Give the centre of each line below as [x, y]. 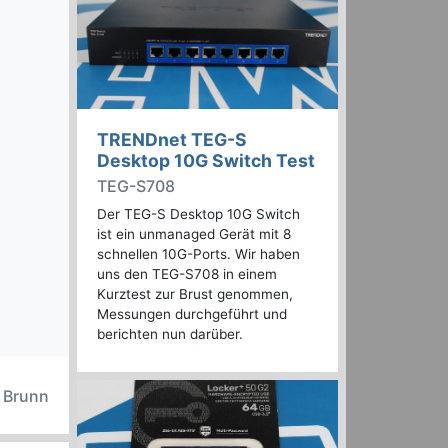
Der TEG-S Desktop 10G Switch [198, 214]
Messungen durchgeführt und [192, 314]
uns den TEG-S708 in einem [187, 274]
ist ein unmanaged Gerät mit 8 [194, 234]
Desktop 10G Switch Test [206, 161]
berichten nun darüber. [170, 334]
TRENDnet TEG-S [172, 140]
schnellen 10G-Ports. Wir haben [198, 254]
